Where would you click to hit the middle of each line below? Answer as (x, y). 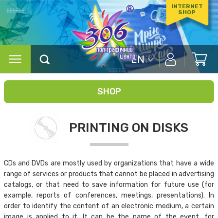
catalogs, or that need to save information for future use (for (109, 184)
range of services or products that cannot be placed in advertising (109, 174)
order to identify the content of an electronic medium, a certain (109, 206)
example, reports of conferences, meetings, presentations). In (109, 195)
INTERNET (187, 6)
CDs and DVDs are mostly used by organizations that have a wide (109, 163)
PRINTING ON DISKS (128, 128)
